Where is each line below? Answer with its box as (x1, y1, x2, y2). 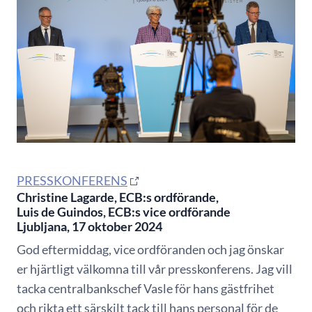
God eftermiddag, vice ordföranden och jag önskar (17, 241, 284, 257)
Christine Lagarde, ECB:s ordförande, (17, 189, 219, 205)
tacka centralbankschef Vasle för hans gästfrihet (17, 280, 274, 296)
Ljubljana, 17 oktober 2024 (17, 218, 162, 234)
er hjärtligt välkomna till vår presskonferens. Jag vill (17, 260, 292, 276)
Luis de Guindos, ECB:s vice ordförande (17, 203, 231, 219)
